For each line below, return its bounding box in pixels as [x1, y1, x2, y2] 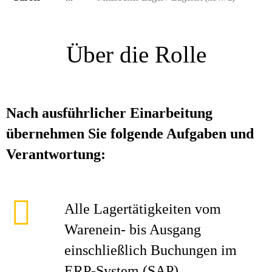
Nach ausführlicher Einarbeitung [6, 105, 212, 121]
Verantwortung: [6, 146, 106, 162]
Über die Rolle [66, 41, 206, 67]
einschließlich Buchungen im [64, 242, 237, 258]
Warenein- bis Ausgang [64, 222, 201, 237]
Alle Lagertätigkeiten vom [64, 201, 221, 217]
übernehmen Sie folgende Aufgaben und [6, 126, 254, 141]
